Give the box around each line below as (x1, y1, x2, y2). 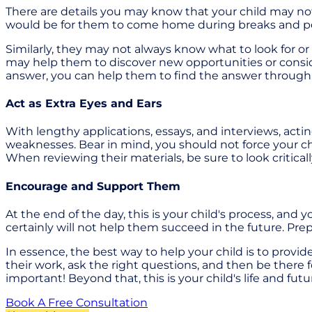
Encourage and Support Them (6, 179, 180, 193)
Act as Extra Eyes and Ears (6, 97, 162, 111)
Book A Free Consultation (6, 296, 148, 309)
